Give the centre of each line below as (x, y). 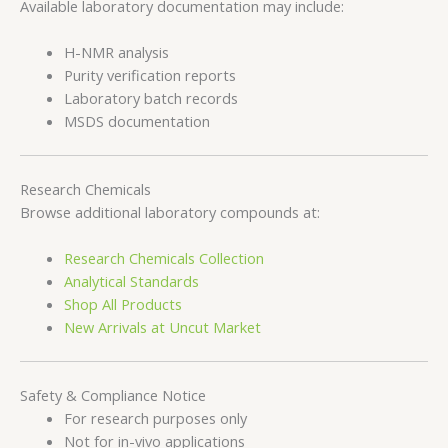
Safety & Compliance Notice (113, 394)
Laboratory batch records (150, 98)
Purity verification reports (149, 75)
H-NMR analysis (116, 52)
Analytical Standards (131, 281)
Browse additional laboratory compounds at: (170, 211)
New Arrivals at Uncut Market (162, 327)
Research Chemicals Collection (163, 258)
